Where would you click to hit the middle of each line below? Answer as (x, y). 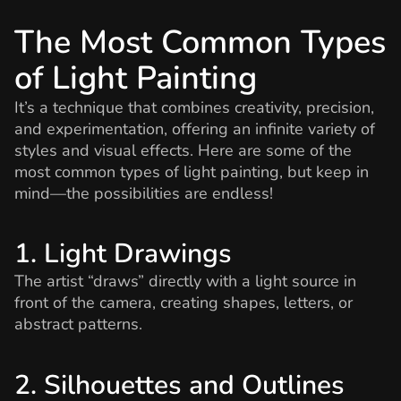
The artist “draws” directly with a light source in (185, 282)
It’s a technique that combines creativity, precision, (194, 108)
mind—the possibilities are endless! (146, 194)
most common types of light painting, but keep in (192, 172)
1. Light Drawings (123, 254)
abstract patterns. (81, 324)
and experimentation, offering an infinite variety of (195, 129)
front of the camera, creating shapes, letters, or (183, 303)
